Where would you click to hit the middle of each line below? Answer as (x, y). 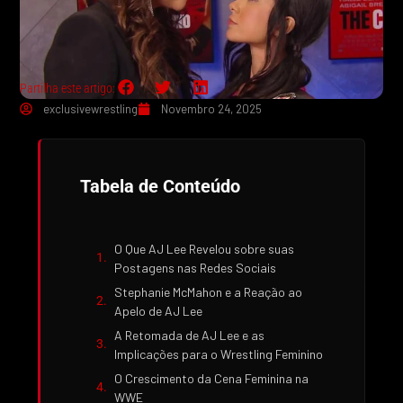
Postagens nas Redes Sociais (196, 267)
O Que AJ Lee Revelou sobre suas (205, 248)
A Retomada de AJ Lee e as (190, 335)
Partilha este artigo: (68, 89)
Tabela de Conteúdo (161, 186)
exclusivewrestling (91, 108)
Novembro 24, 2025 (212, 108)
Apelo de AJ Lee (159, 310)
